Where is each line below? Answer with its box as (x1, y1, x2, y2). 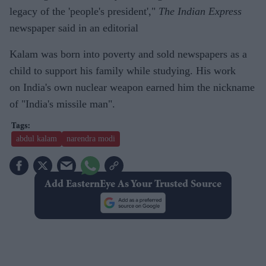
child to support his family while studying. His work (9, 65, 236, 77)
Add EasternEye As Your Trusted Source (44, 179, 221, 190)
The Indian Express (159, 5, 242, 17)
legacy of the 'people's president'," (9, 5, 159, 17)
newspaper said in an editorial (9, 22, 138, 34)
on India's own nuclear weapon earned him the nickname (9, 81, 255, 93)
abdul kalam (16, 134, 57, 143)
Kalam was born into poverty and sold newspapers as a (9, 48, 247, 60)
